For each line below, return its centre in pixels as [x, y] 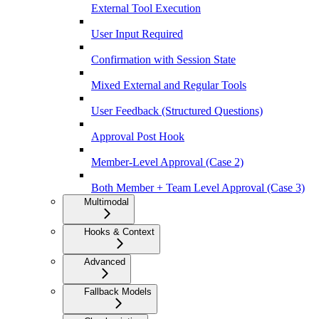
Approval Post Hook [138, 136]
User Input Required [137, 33]
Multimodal [106, 202]
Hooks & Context [119, 231]
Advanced [105, 261]
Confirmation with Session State [163, 59]
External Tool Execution [146, 8]
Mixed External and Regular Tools [169, 85]
